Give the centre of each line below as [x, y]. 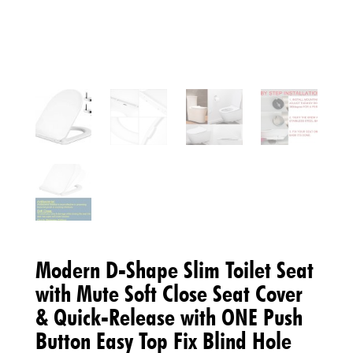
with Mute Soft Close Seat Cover [169, 293]
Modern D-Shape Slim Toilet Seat [174, 269]
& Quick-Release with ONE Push [169, 316]
